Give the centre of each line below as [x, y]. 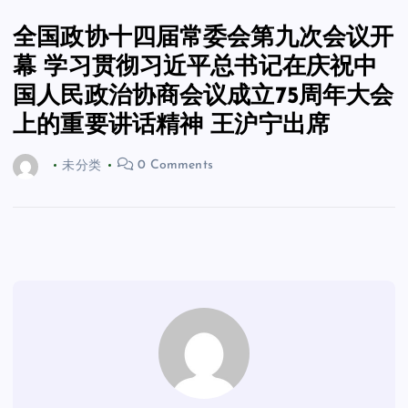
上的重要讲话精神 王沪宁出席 [172, 126]
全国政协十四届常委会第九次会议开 [204, 38]
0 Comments [173, 166]
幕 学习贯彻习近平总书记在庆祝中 [195, 67]
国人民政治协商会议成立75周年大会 [204, 97]
